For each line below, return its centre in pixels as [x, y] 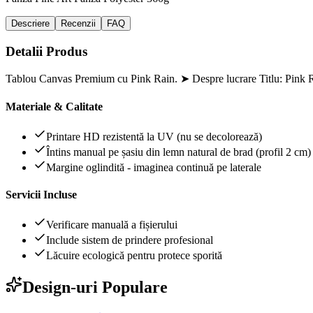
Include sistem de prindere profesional [130, 240]
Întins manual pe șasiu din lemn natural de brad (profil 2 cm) [179, 152]
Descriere [30, 23]
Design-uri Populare [95, 287]
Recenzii [78, 23]
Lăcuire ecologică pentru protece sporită [134, 256]
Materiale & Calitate [54, 106]
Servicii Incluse [41, 195]
